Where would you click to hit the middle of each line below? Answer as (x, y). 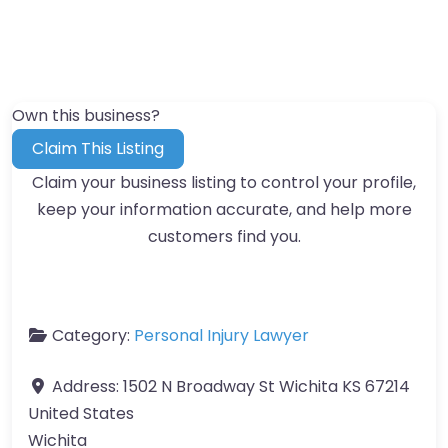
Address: (87, 386)
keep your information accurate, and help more (224, 209)
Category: (93, 335)
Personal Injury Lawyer (221, 335)
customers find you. (224, 236)
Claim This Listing (98, 148)
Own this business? (86, 115)
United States (81, 413)
